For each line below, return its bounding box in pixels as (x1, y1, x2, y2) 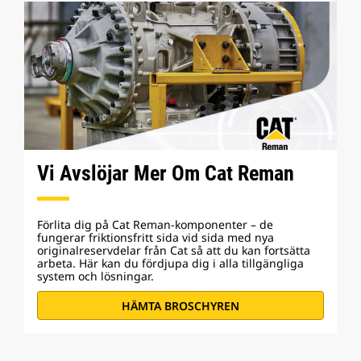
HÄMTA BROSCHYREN (122, 297, 239, 313)
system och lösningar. (37, 268, 154, 284)
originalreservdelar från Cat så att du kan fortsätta (37, 243, 310, 258)
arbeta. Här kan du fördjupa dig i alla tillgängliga (37, 255, 304, 271)
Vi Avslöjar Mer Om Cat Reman (37, 161, 294, 185)
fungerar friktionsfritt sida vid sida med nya (37, 230, 274, 245)
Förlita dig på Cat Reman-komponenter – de (37, 217, 273, 232)
